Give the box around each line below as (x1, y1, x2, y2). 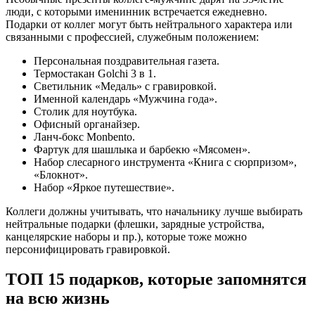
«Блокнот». (34, 168, 88, 181)
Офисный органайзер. (34, 117, 140, 130)
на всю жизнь (6, 288, 110, 307)
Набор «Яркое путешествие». (34, 181, 174, 193)
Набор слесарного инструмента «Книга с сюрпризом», (34, 155, 297, 168)
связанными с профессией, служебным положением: (6, 30, 259, 43)
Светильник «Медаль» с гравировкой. (34, 79, 217, 92)
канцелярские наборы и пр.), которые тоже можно (6, 230, 247, 243)
